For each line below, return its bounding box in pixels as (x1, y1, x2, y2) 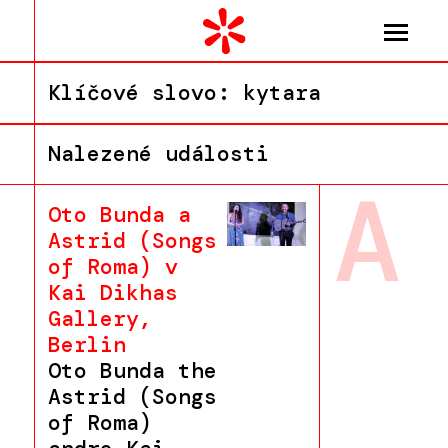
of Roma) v (47, 252, 178, 281)
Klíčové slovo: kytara (47, 79, 321, 108)
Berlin (47, 330, 126, 359)
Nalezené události (47, 140, 269, 169)
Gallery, (47, 304, 152, 333)
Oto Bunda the (47, 356, 217, 385)
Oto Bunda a (47, 200, 191, 229)
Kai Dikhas (47, 278, 178, 307)
